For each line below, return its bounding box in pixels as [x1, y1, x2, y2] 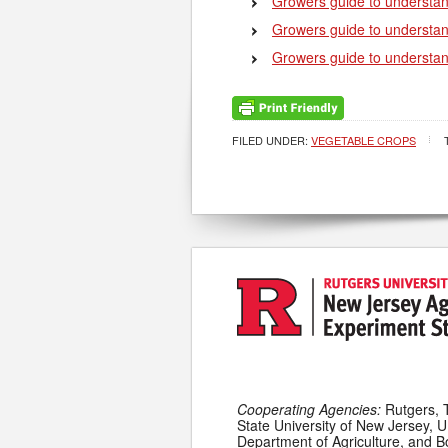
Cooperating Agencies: [237, 399, 381, 419]
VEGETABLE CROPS [311, 132, 416, 148]
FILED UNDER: [232, 132, 311, 148]
